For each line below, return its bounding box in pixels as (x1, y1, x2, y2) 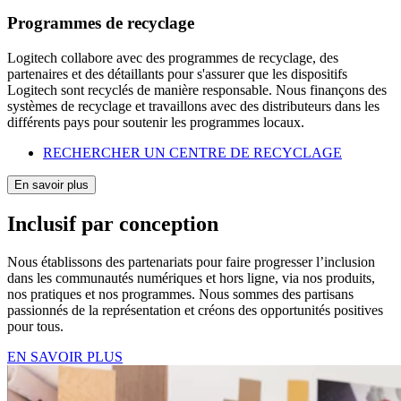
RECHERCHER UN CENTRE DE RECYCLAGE (43, 144, 342, 160)
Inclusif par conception (7, 211, 218, 235)
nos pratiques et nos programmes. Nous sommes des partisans (7, 286, 354, 302)
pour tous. (7, 318, 64, 334)
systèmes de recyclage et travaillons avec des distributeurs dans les (7, 98, 380, 114)
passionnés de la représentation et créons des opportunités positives (7, 302, 383, 318)
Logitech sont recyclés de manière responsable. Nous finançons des (7, 81, 387, 98)
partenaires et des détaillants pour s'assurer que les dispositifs (7, 65, 347, 81)
